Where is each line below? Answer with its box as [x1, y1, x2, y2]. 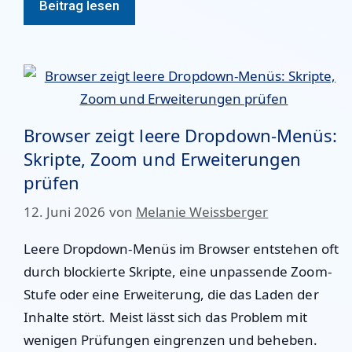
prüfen [24, 170, 80, 194]
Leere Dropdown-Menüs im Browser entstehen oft [24, 240, 339, 258]
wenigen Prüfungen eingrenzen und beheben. [24, 331, 318, 349]
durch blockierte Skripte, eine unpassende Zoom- [24, 262, 332, 280]
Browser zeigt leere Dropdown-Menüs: [24, 123, 338, 147]
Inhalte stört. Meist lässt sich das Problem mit [24, 308, 307, 326]
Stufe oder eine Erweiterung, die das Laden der [24, 285, 319, 303]
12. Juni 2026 [24, 203, 106, 221]
